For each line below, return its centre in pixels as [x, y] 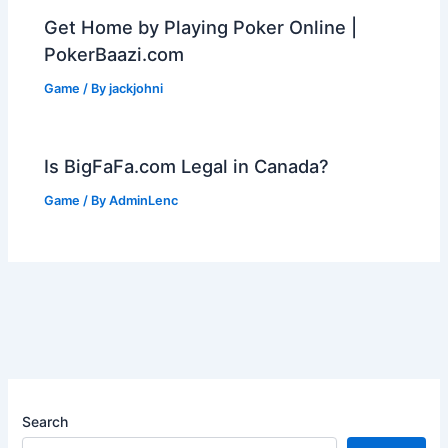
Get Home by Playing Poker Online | [201, 26]
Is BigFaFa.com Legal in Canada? [187, 166]
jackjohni [136, 88]
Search [45, 421]
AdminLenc [144, 200]
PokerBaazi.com [114, 53]
